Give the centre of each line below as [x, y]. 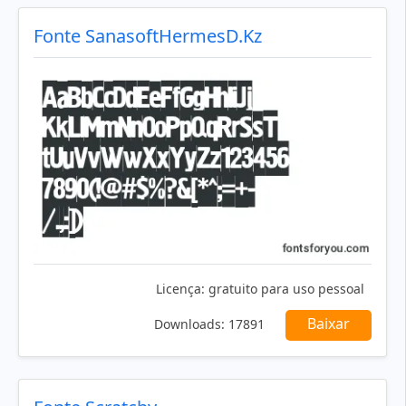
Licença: [180, 288]
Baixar [329, 323]
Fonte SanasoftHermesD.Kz [148, 36]
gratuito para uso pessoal [285, 288]
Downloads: [189, 324]
